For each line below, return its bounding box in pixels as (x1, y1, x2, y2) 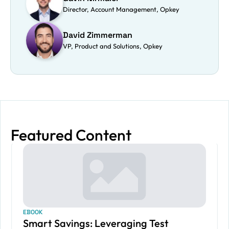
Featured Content (11, 125, 131, 145)
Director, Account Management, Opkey (63, 5, 179, 13)
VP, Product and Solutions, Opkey (63, 42, 163, 50)
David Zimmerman (63, 30, 132, 40)
